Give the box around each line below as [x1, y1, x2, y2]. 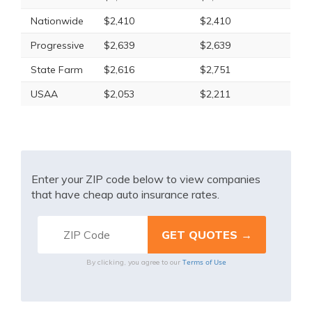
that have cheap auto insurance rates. [31, 187, 219, 201]
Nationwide [31, 15, 84, 27]
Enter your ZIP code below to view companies [31, 172, 260, 186]
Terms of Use [182, 257, 226, 267]
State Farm [31, 63, 83, 76]
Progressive [31, 39, 84, 52]
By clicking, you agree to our [86, 258, 182, 267]
